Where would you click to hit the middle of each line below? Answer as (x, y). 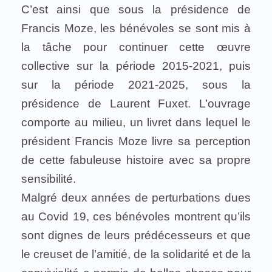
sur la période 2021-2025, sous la (136, 85)
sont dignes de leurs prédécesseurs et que (136, 235)
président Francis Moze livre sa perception (136, 141)
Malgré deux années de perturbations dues (136, 198)
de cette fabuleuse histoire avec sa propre (136, 160)
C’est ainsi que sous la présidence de (136, 9)
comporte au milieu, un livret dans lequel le (136, 122)
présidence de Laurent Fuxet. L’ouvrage (136, 104)
